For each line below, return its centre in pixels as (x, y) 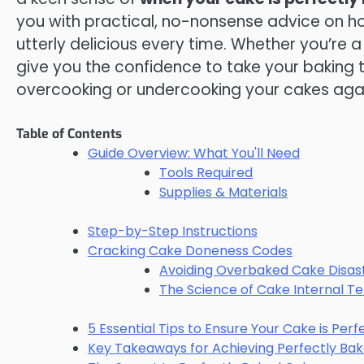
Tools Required (206, 173)
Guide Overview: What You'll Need (194, 154)
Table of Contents (69, 134)
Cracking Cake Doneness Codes (190, 251)
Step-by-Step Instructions (173, 232)
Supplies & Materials (223, 193)
